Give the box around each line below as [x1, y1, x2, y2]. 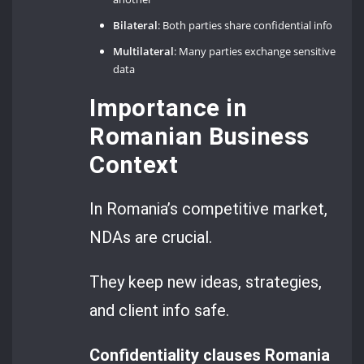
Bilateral [113, 17, 158, 32]
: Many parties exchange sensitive [174, 43, 336, 58]
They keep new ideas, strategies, [89, 271, 323, 292]
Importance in [89, 94, 247, 123]
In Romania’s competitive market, [89, 198, 328, 219]
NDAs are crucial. [89, 227, 213, 247]
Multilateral [113, 43, 175, 58]
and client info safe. [89, 300, 230, 320]
